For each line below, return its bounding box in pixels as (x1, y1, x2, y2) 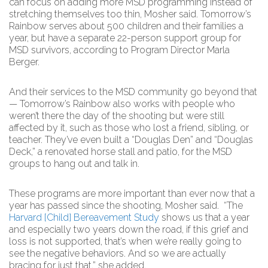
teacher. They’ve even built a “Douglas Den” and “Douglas (9, 134, 253, 145)
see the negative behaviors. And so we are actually (9, 248, 226, 259)
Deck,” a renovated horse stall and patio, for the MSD (9, 146, 232, 157)
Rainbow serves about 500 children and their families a (9, 20, 243, 32)
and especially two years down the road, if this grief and (9, 224, 248, 235)
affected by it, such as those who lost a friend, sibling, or (9, 122, 249, 133)
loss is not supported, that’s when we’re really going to (9, 236, 242, 247)
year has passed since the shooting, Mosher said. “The (9, 200, 243, 211)
